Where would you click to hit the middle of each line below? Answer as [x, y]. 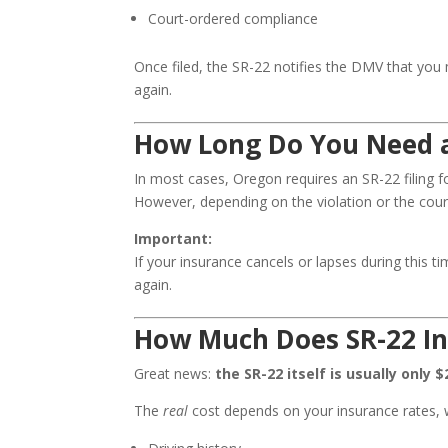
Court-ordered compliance [233, 19]
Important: [173, 239]
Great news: [175, 374]
